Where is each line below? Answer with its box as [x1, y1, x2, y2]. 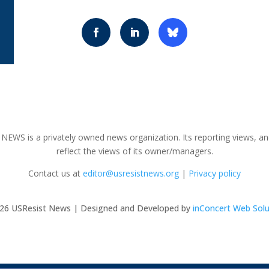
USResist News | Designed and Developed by [8, 202, 193, 214]
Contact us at [28, 168, 80, 180]
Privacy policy [189, 168, 241, 180]
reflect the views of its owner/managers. [56, 145, 213, 157]
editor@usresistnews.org [83, 168, 179, 180]
